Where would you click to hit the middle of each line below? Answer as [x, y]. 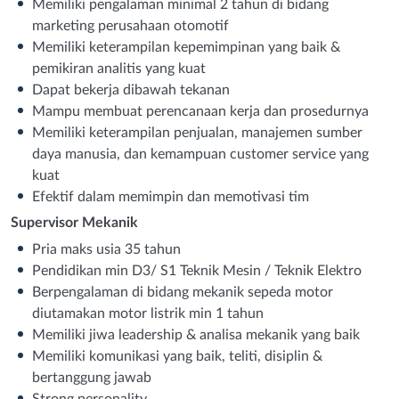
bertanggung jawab [92, 377]
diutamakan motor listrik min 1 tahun [148, 313]
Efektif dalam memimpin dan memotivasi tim [171, 196]
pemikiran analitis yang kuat [119, 68]
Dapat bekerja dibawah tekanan [131, 90]
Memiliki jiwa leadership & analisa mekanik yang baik [196, 334]
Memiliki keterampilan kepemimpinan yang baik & [186, 47]
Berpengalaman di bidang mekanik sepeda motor [183, 292]
